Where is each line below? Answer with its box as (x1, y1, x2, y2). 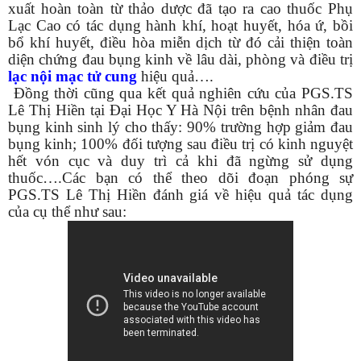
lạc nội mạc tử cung (8, 67, 137, 85)
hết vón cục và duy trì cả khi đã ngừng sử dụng (8, 151, 353, 169)
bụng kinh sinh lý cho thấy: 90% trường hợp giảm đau (8, 118, 353, 135)
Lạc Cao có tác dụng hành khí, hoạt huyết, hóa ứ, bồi (8, 16, 353, 34)
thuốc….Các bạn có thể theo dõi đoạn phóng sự (8, 168, 353, 186)
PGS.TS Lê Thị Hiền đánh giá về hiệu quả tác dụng (8, 185, 353, 203)
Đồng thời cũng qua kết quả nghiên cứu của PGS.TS (8, 84, 353, 102)
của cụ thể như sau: (8, 202, 127, 220)
